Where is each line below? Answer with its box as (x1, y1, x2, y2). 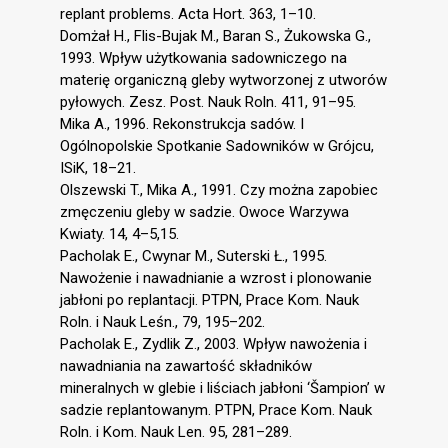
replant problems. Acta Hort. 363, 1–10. (60, 5, 316, 24)
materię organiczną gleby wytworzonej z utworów (60, 71, 387, 90)
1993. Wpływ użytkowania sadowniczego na (60, 49, 347, 68)
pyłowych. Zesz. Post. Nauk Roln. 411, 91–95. (60, 93, 356, 112)
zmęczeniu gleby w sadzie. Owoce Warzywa (60, 203, 349, 222)
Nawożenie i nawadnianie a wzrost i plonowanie (60, 269, 372, 288)
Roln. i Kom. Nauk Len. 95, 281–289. (60, 423, 292, 442)
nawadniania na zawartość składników (60, 357, 312, 376)
